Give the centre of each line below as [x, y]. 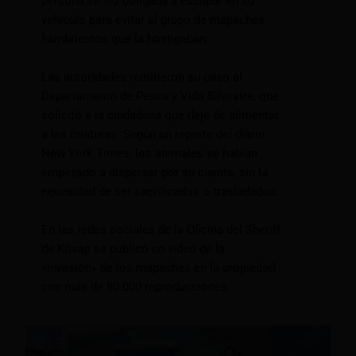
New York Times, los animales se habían [150, 154]
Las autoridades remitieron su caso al [142, 77]
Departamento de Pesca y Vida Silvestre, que [161, 97]
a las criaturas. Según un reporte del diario [154, 135]
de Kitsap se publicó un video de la [133, 249]
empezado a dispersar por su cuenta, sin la [155, 173]
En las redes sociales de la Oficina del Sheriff [161, 230]
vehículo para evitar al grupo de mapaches [153, 20]
